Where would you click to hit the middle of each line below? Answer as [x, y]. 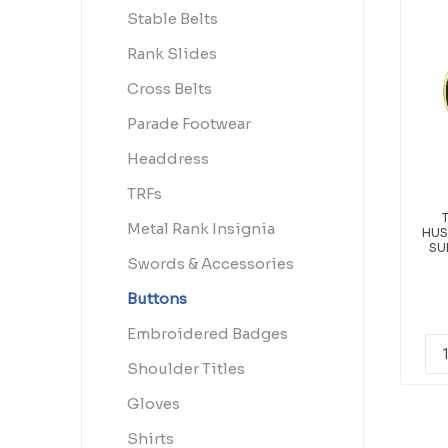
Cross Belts [169, 88]
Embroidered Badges [207, 333]
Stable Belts [172, 18]
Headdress [167, 158]
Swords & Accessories [210, 263]
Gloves [153, 403]
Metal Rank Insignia [200, 228]
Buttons [156, 298]
